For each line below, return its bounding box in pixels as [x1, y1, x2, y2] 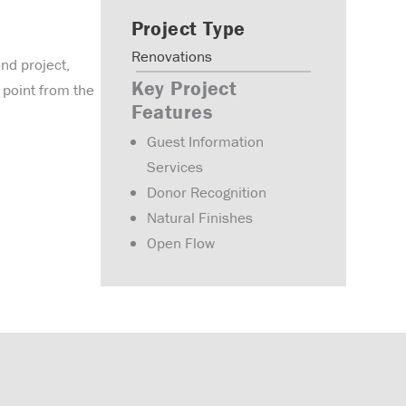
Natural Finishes [146, 208, 253, 227]
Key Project [130, 75, 237, 101]
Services [146, 157, 203, 177]
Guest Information [146, 131, 264, 151]
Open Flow [146, 233, 215, 253]
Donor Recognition [146, 182, 266, 202]
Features [130, 99, 213, 124]
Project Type [130, 16, 246, 41]
